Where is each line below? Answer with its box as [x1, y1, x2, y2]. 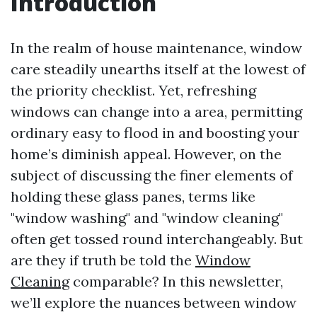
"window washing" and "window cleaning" [11, 209, 283, 226]
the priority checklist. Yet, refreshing [11, 81, 256, 99]
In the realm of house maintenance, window [11, 39, 302, 57]
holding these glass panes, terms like [11, 188, 255, 205]
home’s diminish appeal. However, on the [11, 145, 282, 163]
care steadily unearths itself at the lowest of [11, 60, 306, 78]
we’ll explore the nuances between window [11, 294, 296, 311]
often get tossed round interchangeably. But [11, 230, 303, 248]
